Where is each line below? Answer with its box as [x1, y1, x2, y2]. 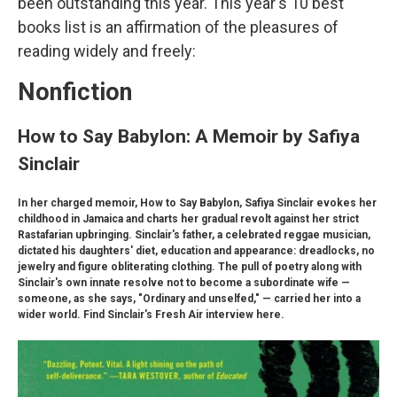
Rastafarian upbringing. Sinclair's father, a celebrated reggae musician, [18, 229, 370, 241]
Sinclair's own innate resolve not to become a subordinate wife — [18, 276, 350, 289]
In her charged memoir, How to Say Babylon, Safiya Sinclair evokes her [18, 197, 377, 209]
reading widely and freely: [18, 42, 196, 60]
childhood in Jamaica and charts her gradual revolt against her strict [18, 213, 359, 225]
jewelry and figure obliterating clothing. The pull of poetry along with [18, 261, 362, 273]
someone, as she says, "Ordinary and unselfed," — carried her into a [18, 292, 361, 305]
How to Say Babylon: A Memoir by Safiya [18, 125, 360, 147]
